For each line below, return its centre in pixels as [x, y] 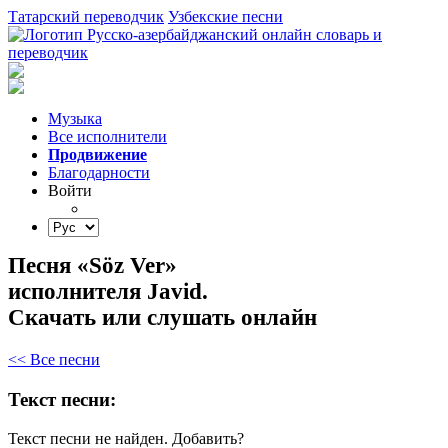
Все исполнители [107, 136]
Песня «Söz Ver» [92, 265]
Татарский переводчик [86, 16]
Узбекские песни [225, 16]
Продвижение [97, 154]
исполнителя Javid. [108, 291]
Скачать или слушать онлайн [162, 317]
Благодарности [99, 172]
